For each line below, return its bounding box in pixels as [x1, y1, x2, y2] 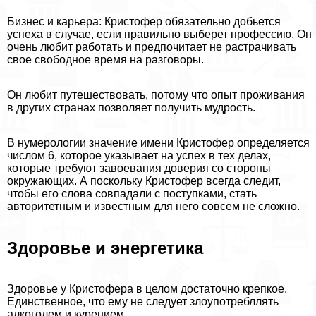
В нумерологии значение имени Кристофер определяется [7, 136, 310, 149]
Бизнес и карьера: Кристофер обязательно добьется [7, 15, 281, 28]
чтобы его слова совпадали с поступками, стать [7, 187, 257, 200]
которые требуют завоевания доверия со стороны [7, 162, 271, 174]
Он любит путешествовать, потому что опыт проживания [7, 88, 305, 101]
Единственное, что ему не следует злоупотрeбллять [7, 296, 279, 308]
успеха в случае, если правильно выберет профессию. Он [7, 28, 312, 40]
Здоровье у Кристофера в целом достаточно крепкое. [7, 283, 287, 296]
